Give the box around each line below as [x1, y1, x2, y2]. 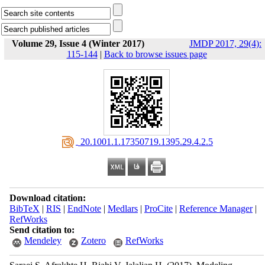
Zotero [80, 235, 106, 245]
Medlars [107, 203, 138, 214]
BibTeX [9, 203, 40, 214]
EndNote [67, 203, 101, 214]
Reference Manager [179, 203, 253, 214]
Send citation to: [9, 225, 75, 235]
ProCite [144, 203, 173, 214]
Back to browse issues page [104, 49, 207, 59]
